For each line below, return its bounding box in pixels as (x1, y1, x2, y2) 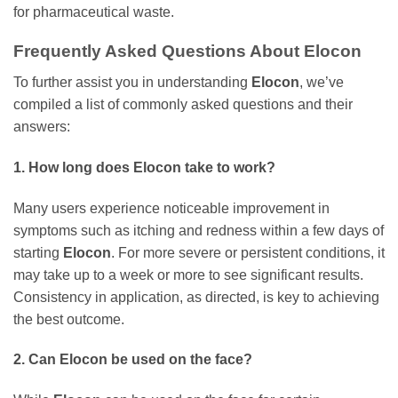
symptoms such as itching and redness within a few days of (13, 222, 384, 238)
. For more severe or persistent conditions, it (111, 244, 385, 260)
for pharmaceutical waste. (13, 4, 174, 20)
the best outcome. (13, 311, 124, 327)
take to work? (181, 159, 275, 175)
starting (13, 244, 63, 260)
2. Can (13, 352, 60, 368)
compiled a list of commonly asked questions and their (13, 97, 353, 113)
